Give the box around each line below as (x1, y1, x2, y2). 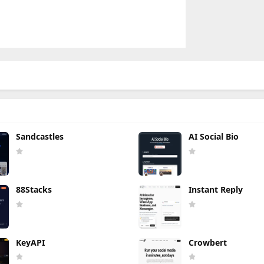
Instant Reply (189, 183, 243, 195)
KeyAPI (16, 236, 45, 248)
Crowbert (189, 236, 227, 248)
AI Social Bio (189, 131, 239, 142)
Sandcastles (16, 131, 64, 142)
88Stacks (16, 183, 52, 195)
